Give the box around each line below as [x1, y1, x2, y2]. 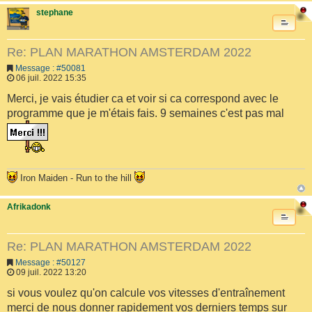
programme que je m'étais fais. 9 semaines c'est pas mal [7, 107, 284, 120]
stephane [36, 7, 73, 17]
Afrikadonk [7, 201, 51, 212]
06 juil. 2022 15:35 [14, 73, 86, 84]
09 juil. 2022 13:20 [14, 267, 86, 278]
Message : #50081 [15, 63, 86, 74]
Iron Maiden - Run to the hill [17, 172, 134, 183]
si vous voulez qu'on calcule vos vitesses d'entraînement [7, 287, 285, 299]
